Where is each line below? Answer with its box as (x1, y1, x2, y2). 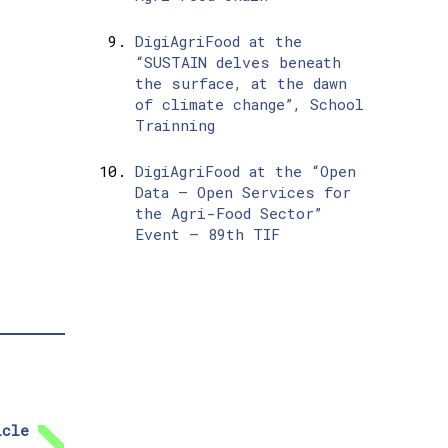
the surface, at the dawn (134, 73, 347, 94)
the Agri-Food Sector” (134, 203, 322, 224)
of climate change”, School (134, 94, 364, 115)
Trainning (134, 115, 215, 136)
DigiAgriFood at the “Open (134, 161, 356, 182)
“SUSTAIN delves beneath (134, 52, 341, 73)
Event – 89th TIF (134, 224, 280, 245)
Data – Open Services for (134, 182, 351, 203)
